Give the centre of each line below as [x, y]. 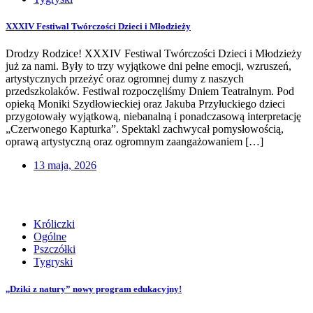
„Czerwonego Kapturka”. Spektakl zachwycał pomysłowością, [145, 129]
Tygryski [53, 262]
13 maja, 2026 [65, 166]
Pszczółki [54, 249]
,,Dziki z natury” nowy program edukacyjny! [94, 289]
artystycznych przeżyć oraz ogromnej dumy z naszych [125, 79]
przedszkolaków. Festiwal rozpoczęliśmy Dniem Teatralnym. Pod [150, 92]
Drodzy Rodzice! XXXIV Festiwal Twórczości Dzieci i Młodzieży [154, 54]
